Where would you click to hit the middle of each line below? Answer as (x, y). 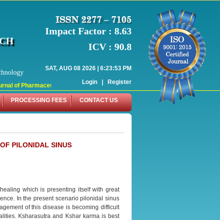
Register (120, 82)
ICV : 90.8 (110, 46)
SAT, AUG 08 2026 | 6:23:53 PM (88, 68)
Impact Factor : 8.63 (88, 31)
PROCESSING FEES (39, 100)
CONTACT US (99, 100)
